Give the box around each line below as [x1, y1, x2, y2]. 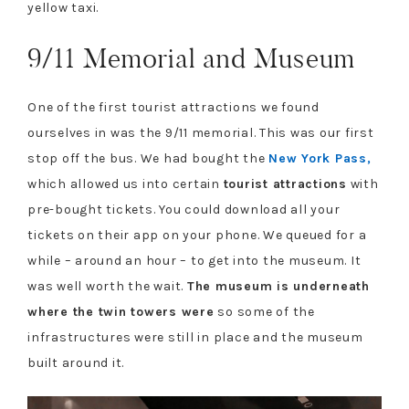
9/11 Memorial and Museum [27, 40, 355, 76]
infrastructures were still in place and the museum [27, 329, 363, 345]
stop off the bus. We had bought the [27, 150, 268, 166]
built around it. [27, 354, 124, 371]
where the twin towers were [27, 303, 215, 320]
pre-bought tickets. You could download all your [27, 201, 341, 217]
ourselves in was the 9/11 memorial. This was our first [27, 124, 374, 141]
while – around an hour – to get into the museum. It [27, 252, 362, 268]
